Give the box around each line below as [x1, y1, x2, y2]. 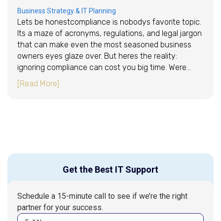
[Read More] [17, 78, 59, 88]
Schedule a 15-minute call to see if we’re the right [17, 191, 187, 201]
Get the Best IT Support [63, 164, 158, 175]
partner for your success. [17, 202, 103, 212]
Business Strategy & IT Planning [17, 6, 116, 15]
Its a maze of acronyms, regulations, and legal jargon [17, 28, 202, 38]
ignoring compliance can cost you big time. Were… [17, 62, 191, 72]
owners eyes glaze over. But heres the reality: [17, 51, 177, 61]
